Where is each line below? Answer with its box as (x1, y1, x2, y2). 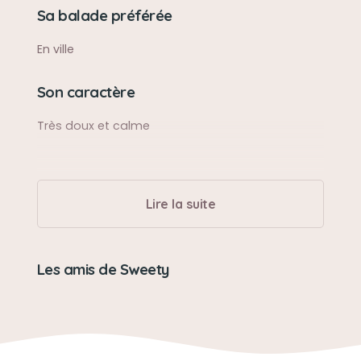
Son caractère (36, 83, 135, 102)
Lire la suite (145, 196, 216, 212)
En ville (36, 41, 74, 57)
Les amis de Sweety (36, 260, 169, 279)
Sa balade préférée (36, 6, 172, 25)
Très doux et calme (36, 118, 150, 134)
